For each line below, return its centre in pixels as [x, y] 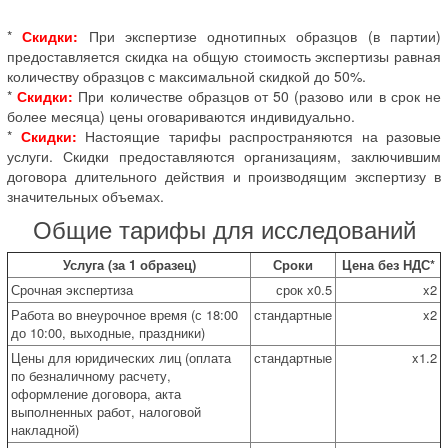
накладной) [45, 429]
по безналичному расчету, [91, 375]
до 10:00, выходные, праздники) [108, 332]
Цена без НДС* [388, 264]
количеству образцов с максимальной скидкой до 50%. [186, 75]
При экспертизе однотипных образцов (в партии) [260, 35]
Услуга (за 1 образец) [129, 264]
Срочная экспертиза [72, 289]
